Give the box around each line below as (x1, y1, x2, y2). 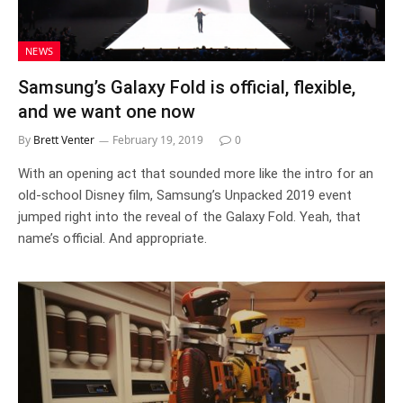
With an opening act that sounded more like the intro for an (18, 166, 373, 182)
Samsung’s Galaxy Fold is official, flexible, (18, 76, 355, 98)
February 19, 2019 (112, 132, 203, 148)
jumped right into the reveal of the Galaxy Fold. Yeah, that (18, 209, 361, 225)
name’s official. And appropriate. (18, 230, 210, 246)
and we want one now (18, 101, 195, 122)
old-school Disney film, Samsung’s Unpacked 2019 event (18, 187, 352, 203)
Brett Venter (33, 132, 94, 148)
